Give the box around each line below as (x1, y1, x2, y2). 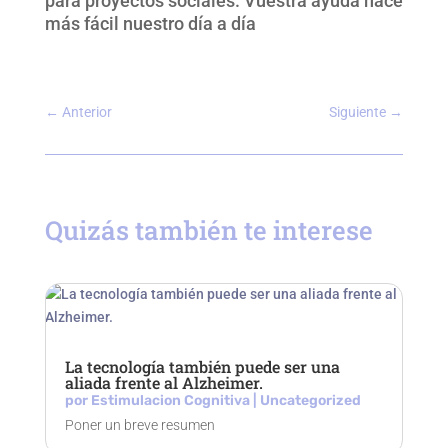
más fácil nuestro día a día (44, 13, 256, 34)
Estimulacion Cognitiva (90, 392, 250, 409)
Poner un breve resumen (64, 417, 215, 433)
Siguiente (329, 104, 387, 120)
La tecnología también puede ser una (64, 356, 340, 377)
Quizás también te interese (44, 213, 373, 247)
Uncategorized (259, 392, 361, 409)
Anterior (61, 104, 112, 120)
